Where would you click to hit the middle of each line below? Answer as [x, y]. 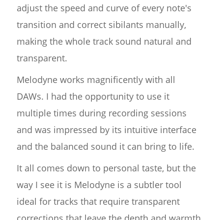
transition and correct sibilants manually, [101, 25]
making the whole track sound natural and [104, 41]
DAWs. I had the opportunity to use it [93, 96]
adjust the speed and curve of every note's [104, 8]
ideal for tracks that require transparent [98, 202]
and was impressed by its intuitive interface [106, 130]
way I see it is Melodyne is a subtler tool [99, 185]
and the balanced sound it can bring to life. [105, 147]
